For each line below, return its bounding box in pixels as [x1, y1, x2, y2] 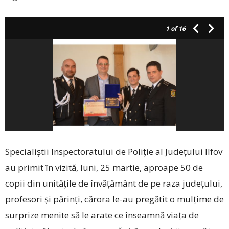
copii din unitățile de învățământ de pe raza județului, [5, 177, 222, 190]
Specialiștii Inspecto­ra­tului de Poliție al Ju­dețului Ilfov [5, 146, 222, 158]
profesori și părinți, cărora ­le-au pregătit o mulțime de [5, 193, 224, 205]
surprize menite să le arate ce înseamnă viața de [5, 209, 199, 221]
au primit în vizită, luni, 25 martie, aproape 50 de [5, 162, 203, 174]
